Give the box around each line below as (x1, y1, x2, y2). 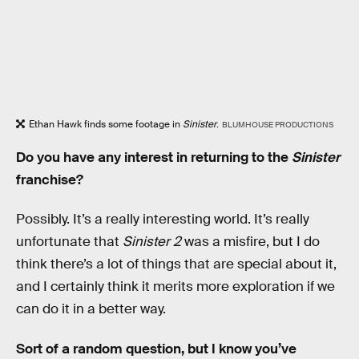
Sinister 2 (123, 233, 181, 251)
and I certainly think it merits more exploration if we (16, 278, 335, 296)
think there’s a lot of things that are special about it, (16, 256, 337, 273)
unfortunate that (16, 233, 123, 251)
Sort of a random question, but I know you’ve (16, 340, 296, 357)
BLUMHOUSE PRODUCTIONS (221, 119, 333, 130)
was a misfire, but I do (181, 233, 320, 251)
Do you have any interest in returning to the (16, 148, 292, 166)
